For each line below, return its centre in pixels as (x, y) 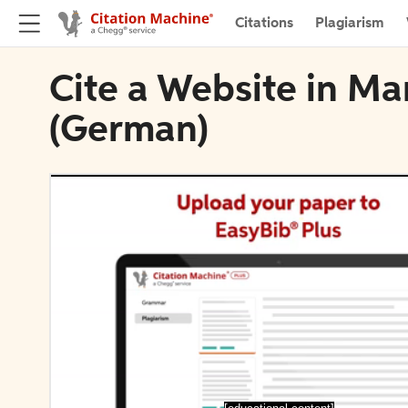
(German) (129, 131)
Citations (264, 23)
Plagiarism (350, 23)
